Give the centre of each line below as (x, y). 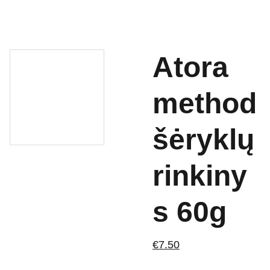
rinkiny (200, 176)
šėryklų (203, 140)
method (205, 103)
